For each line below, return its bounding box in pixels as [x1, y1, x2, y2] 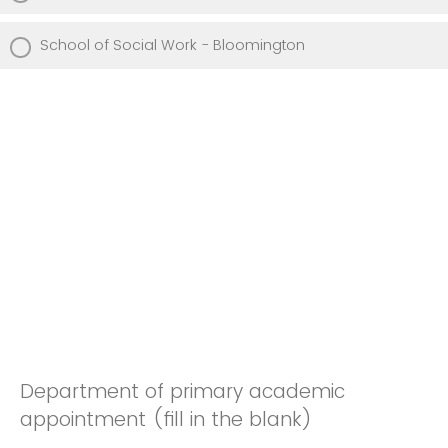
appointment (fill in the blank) [20, 405, 312, 433]
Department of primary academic [20, 377, 345, 405]
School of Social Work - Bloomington [40, 34, 305, 55]
